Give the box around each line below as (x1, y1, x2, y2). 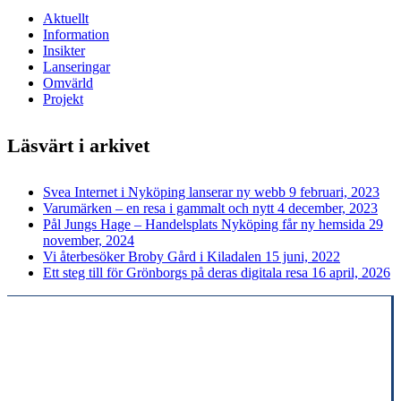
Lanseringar (43, 58, 110, 74)
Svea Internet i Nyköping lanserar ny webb (43, 184, 286, 200)
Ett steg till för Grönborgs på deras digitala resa (43, 265, 308, 280)
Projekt (43, 90, 83, 107)
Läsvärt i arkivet (7, 133, 149, 157)
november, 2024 (43, 233, 134, 248)
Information (43, 26, 109, 42)
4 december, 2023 (277, 200, 378, 216)
